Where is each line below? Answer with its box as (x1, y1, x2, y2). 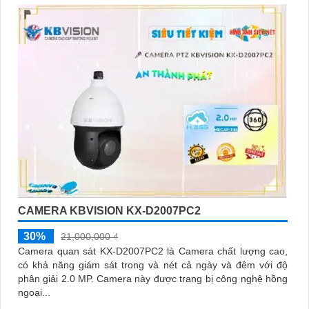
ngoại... (18, 286, 50, 298)
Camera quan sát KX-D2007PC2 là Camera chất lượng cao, (18, 245, 288, 257)
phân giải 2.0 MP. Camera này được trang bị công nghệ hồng (18, 272, 97, 284)
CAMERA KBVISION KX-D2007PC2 (18, 204, 201, 217)
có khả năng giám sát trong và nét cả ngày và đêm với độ (18, 259, 288, 270)
